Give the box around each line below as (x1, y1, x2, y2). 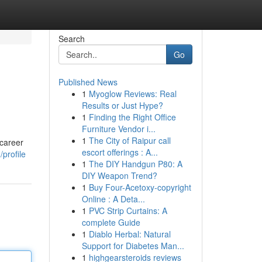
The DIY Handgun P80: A (88, 158, 182, 170)
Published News (58, 76, 118, 88)
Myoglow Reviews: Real (88, 88, 177, 99)
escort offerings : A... (81, 146, 158, 158)
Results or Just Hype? (81, 99, 163, 111)
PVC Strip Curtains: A (88, 205, 167, 216)
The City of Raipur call (88, 135, 171, 146)
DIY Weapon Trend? (81, 170, 157, 181)
